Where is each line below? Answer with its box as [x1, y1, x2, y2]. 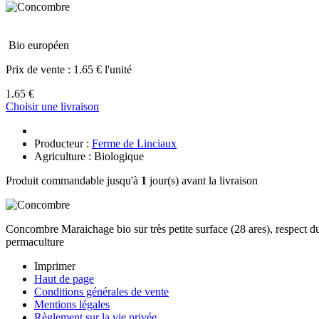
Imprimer [34, 259, 75, 272]
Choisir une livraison [6, 100, 99, 113]
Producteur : [34, 137, 92, 150]
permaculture [6, 235, 64, 248]
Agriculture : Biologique [34, 150, 144, 162]
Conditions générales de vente [34, 285, 169, 298]
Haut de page [34, 272, 94, 285]
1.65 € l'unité [73, 63, 132, 75]
